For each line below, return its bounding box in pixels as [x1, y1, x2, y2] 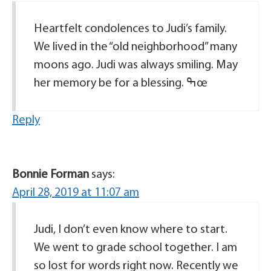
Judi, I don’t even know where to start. [34, 224, 227, 237]
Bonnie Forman [12, 169, 89, 181]
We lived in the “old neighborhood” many [34, 41, 237, 54]
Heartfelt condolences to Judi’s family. [34, 23, 227, 36]
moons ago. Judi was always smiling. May [34, 59, 238, 72]
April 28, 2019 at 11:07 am [12, 187, 139, 200]
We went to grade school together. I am [34, 242, 237, 255]
